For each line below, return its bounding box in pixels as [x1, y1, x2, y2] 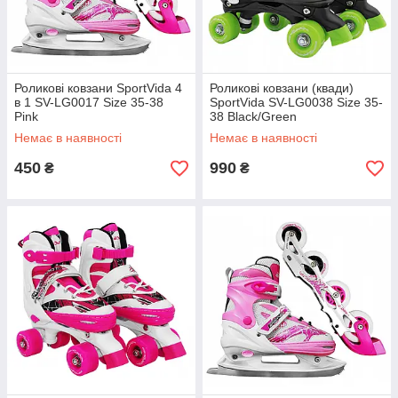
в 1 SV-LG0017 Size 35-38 [14, 95, 163, 109]
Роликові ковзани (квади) [210, 81, 354, 95]
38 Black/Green [210, 109, 297, 123]
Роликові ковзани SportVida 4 [14, 81, 182, 95]
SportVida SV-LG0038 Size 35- [210, 95, 383, 109]
